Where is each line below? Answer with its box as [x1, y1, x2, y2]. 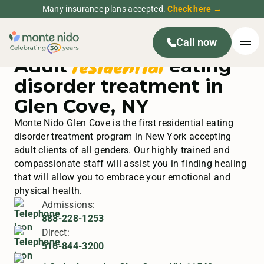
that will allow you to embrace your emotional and [14, 171, 231, 183]
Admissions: [41, 199, 95, 211]
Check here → [167, 4, 222, 14]
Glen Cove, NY [14, 95, 148, 118]
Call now [176, 36, 217, 48]
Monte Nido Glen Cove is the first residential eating [14, 117, 233, 129]
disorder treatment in [14, 75, 223, 98]
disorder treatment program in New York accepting [14, 131, 232, 143]
